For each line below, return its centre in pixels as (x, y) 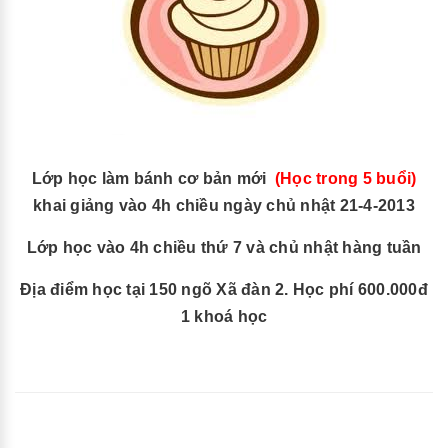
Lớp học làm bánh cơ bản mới (149, 178)
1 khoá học (224, 316)
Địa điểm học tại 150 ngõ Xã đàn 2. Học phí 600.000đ (224, 289)
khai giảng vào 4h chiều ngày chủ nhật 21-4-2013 (224, 205)
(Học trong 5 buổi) (345, 178)
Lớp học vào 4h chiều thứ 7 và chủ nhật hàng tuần (224, 247)
